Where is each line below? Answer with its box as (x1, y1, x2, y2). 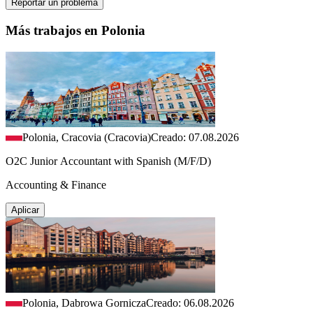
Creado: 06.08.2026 (146, 296, 234, 309)
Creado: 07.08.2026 (151, 131, 239, 143)
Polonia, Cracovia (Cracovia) (22, 131, 151, 143)
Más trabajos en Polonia (6, 23, 145, 38)
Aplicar (11, 204, 39, 215)
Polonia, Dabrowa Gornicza (22, 296, 146, 309)
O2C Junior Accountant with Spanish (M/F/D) (6, 154, 211, 167)
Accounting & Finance (6, 178, 106, 191)
